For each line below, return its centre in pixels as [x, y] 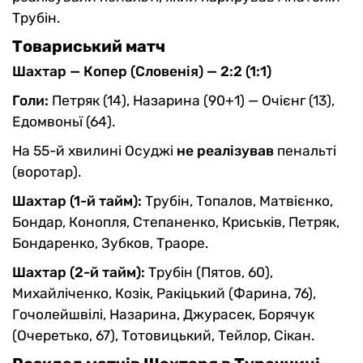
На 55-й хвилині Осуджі [94, 151]
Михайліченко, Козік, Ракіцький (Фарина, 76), [164, 294]
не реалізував [227, 151]
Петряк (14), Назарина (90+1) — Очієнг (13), [192, 101]
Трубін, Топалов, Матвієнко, [239, 201]
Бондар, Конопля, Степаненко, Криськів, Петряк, [176, 222]
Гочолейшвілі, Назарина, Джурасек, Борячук [163, 315]
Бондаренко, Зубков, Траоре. [110, 243]
